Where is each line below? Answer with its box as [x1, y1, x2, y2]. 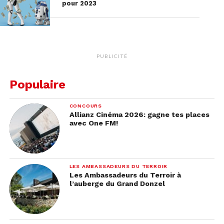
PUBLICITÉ [96, 53, 127, 59]
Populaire [9, 77, 65, 91]
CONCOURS [69, 102, 102, 109]
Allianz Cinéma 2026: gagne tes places [69, 110, 209, 118]
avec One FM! [69, 119, 118, 127]
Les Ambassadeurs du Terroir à [69, 171, 181, 179]
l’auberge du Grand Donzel [69, 179, 165, 187]
